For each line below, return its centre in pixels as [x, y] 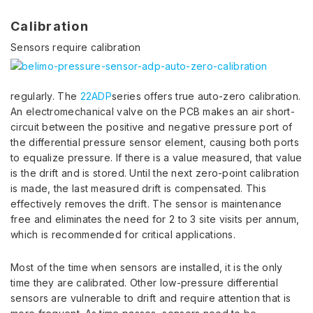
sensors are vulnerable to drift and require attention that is [151, 298]
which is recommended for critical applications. [123, 234]
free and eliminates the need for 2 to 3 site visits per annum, [155, 219]
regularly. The [45, 96]
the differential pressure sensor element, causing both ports [155, 142]
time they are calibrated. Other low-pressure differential [145, 282]
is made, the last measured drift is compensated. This [138, 188]
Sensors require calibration [77, 47]
